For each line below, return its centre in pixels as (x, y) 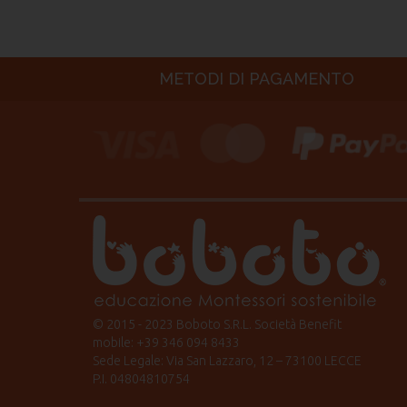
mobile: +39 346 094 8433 (166, 343)
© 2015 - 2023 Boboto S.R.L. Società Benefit (217, 325)
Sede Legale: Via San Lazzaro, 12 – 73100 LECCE (227, 361)
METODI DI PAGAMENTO (256, 78)
